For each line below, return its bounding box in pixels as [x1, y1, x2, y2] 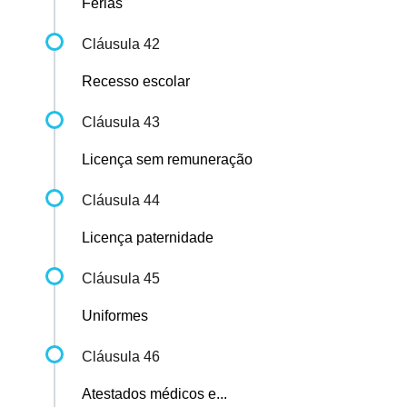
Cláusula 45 [82, 271, 160, 287]
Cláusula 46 [82, 349, 160, 365]
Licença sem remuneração [82, 152, 253, 168]
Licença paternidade [82, 230, 213, 246]
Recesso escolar [82, 74, 190, 90]
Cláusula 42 [82, 36, 160, 53]
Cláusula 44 [82, 193, 160, 209]
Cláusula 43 [82, 114, 160, 131]
